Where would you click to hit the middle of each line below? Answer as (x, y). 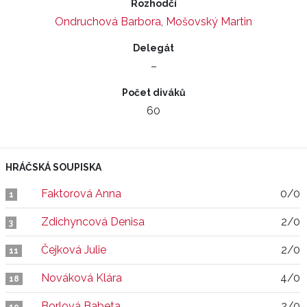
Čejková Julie (74, 250)
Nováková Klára (82, 278)
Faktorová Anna (81, 194)
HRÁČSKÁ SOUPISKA (53, 167)
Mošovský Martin (209, 22)
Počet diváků (153, 93)
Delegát (153, 48)
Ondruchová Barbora (108, 22)
